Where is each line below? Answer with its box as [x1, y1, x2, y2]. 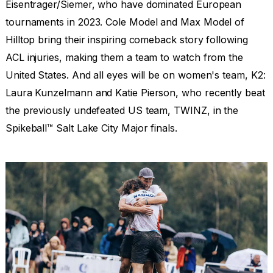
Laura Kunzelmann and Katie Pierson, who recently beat [5, 87, 265, 99]
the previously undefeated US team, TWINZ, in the [5, 104, 239, 117]
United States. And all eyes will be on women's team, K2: [5, 69, 266, 82]
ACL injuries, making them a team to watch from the [5, 51, 243, 64]
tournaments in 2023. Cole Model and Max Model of [5, 16, 245, 29]
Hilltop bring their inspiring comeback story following [5, 34, 248, 46]
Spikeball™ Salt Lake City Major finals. [5, 122, 177, 135]
